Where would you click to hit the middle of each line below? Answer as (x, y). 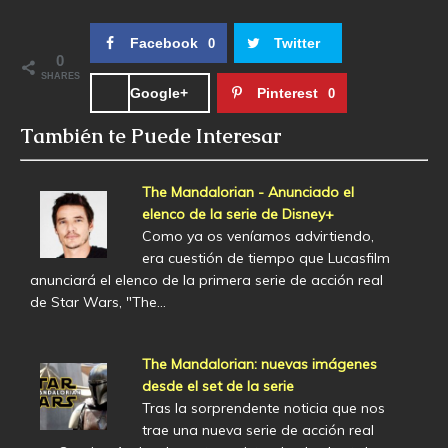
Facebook (164, 42)
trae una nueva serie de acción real (257, 429)
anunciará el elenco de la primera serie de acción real (206, 279)
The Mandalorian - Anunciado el (247, 191)
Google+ (159, 92)
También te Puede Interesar (150, 135)
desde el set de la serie (217, 385)
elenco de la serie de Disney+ (237, 213)
